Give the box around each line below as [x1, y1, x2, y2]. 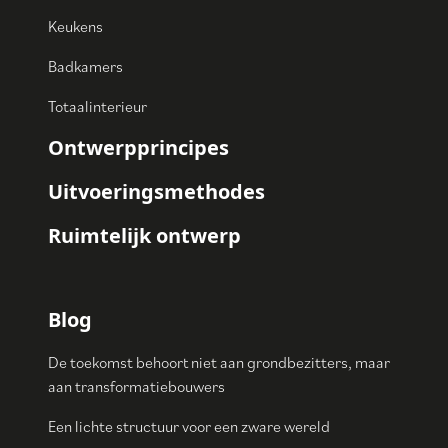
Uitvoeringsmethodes [48, 177, 265, 205]
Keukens [48, 15, 103, 36]
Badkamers [48, 55, 123, 76]
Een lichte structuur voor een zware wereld [48, 415, 330, 436]
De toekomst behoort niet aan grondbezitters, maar [48, 351, 390, 372]
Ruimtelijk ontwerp [48, 221, 241, 249]
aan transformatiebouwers [48, 375, 225, 396]
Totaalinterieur [48, 95, 147, 116]
